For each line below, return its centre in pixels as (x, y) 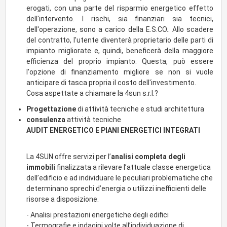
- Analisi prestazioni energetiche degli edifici (98, 215)
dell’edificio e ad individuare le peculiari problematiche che (120, 178)
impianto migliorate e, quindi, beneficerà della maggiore (120, 51)
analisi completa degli (148, 157)
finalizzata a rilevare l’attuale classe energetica (133, 167)
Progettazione (51, 109)
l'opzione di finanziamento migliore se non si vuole (120, 72)
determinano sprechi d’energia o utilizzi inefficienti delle (116, 189)
